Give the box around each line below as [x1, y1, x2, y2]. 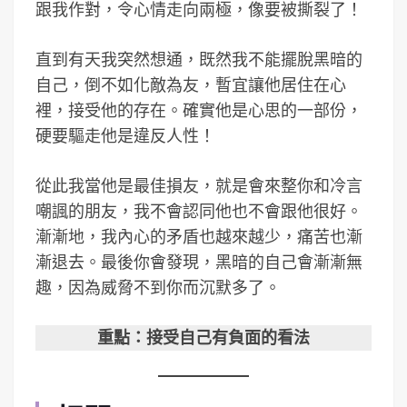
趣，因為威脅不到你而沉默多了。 [35, 277, 281, 298]
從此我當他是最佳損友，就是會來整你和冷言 [35, 175, 362, 196]
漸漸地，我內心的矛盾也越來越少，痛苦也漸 [35, 226, 362, 247]
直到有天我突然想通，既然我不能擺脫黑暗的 [35, 49, 362, 70]
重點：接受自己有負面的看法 [97, 327, 310, 348]
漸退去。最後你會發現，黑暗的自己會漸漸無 [35, 252, 362, 273]
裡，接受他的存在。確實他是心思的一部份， [35, 100, 362, 121]
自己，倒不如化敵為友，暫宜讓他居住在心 [35, 74, 346, 95]
